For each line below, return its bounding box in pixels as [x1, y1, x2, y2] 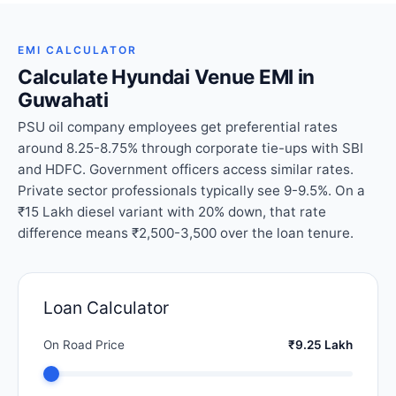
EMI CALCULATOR [18, 43, 137, 57]
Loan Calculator [43, 297, 169, 319]
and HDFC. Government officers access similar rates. [18, 161, 354, 179]
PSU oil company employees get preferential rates [18, 118, 338, 136]
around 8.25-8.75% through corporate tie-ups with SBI [18, 140, 363, 157]
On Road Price [43, 338, 125, 353]
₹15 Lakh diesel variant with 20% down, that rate [18, 203, 326, 221]
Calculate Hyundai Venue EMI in [18, 65, 316, 89]
